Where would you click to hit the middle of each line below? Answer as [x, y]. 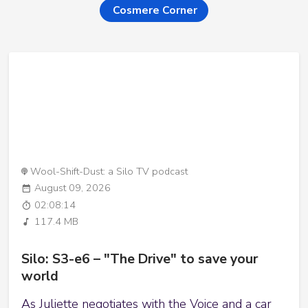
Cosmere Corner [155, 10]
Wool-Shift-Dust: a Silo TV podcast [109, 171]
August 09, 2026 [73, 188]
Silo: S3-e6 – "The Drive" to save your [140, 258]
